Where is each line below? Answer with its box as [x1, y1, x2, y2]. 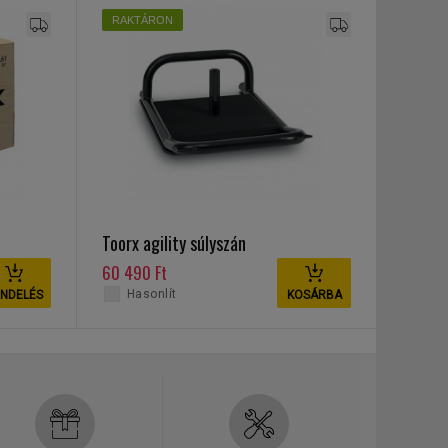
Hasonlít [126, 287, 177, 301]
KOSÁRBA [286, 288, 342, 302]
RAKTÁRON [111, 14, 173, 26]
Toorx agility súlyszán [101, 230, 246, 256]
